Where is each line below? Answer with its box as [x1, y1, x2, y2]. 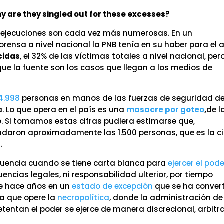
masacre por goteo [126, 104, 205, 115]
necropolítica [57, 192, 110, 203]
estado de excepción [72, 181, 153, 191]
